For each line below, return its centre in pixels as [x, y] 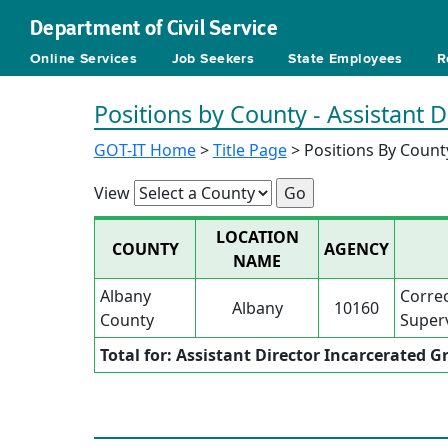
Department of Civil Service [154, 28]
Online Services [84, 59]
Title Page [249, 150]
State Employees [345, 59]
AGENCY [356, 249]
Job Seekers [213, 59]
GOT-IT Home [144, 150]
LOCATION [257, 237]
